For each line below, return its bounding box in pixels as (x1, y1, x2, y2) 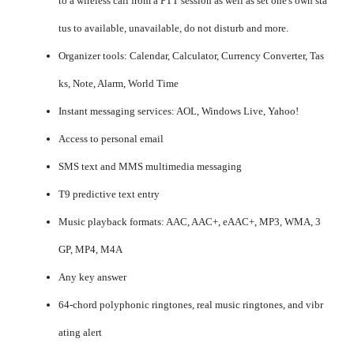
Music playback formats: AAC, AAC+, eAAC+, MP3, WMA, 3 (58, 215, 321, 228)
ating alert (58, 326, 102, 338)
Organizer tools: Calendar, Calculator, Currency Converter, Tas (58, 49, 324, 62)
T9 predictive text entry (58, 187, 160, 200)
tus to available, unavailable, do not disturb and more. (58, 21, 288, 34)
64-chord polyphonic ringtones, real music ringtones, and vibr (58, 298, 323, 311)
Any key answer (58, 270, 126, 283)
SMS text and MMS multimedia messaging (58, 160, 242, 172)
